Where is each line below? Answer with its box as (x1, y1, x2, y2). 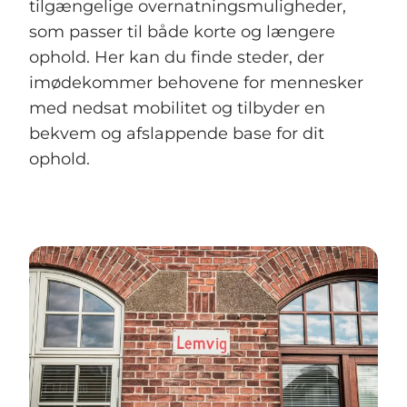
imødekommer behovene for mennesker (29, 73, 363, 94)
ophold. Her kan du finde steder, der (29, 47, 324, 68)
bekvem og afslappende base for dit (29, 124, 324, 144)
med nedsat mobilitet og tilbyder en (29, 98, 325, 119)
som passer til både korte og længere (29, 22, 335, 43)
